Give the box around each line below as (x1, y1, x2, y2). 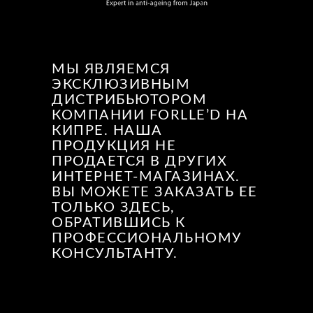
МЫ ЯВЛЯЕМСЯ (52, 62, 170, 77)
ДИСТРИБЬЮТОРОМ (52, 93, 207, 108)
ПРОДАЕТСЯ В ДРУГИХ (52, 154, 227, 169)
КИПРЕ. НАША (52, 124, 163, 138)
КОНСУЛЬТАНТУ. (52, 247, 178, 261)
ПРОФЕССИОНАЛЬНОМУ (52, 231, 242, 246)
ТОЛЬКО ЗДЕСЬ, (52, 201, 175, 215)
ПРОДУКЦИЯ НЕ (52, 139, 176, 154)
